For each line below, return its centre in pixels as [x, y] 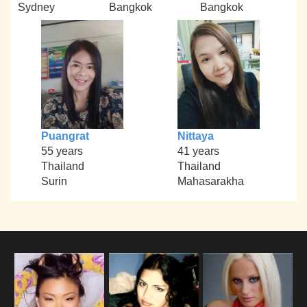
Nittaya [195, 136]
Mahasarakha [210, 182]
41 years [198, 151]
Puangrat [65, 136]
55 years [62, 151]
